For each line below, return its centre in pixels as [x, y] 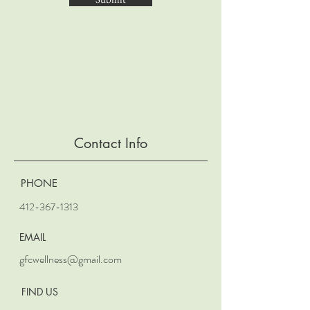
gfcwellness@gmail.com [71, 259]
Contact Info [111, 143]
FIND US [40, 292]
